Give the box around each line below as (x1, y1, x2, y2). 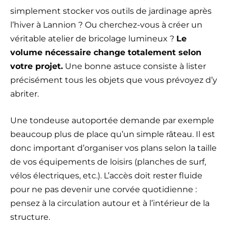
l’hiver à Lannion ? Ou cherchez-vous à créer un (10, 20, 202, 30)
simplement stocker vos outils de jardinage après (10, 6, 212, 16)
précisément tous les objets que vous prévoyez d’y (10, 75, 217, 85)
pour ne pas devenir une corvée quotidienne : (10, 185, 197, 195)
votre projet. (10, 61, 63, 72)
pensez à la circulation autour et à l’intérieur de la (10, 198, 210, 209)
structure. (10, 212, 50, 222)
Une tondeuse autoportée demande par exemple (10, 116, 214, 126)
